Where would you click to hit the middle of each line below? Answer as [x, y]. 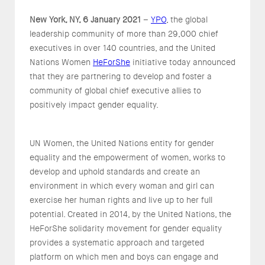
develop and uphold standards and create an [115, 172]
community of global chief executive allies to [115, 91]
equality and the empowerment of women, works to [127, 158]
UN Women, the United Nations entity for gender [122, 143]
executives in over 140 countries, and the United [122, 48]
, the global [187, 20]
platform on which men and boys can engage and [124, 257]
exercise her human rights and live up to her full [121, 200]
